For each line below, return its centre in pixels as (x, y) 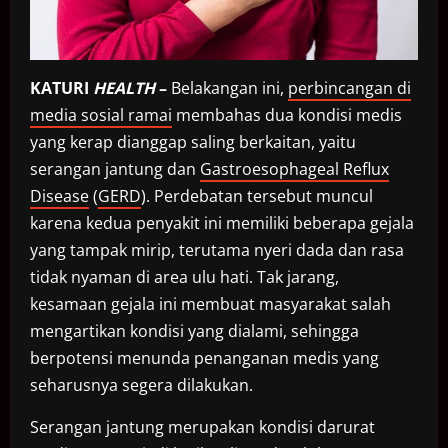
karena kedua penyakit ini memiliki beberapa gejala (222, 223)
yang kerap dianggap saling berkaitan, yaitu (193, 142)
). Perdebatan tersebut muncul (257, 196)
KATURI (61, 88)
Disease (59, 196)
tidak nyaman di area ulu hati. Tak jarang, (184, 277)
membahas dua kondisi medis (287, 115)
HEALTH (126, 88)
